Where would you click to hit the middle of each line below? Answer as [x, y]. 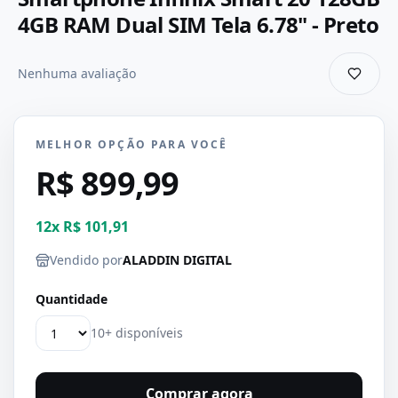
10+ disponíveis [137, 333]
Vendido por [86, 260]
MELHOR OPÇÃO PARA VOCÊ [132, 144]
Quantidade [72, 299]
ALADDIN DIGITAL [177, 260]
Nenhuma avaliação [77, 73]
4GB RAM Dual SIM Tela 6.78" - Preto [198, 24]
